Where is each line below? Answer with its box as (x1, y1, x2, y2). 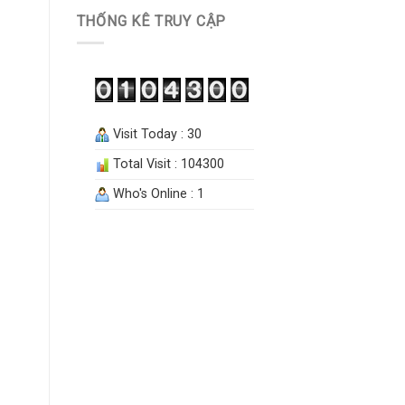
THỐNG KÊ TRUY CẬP (76, 12, 227, 30)
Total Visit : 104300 (108, 155, 224, 172)
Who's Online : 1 (108, 185, 204, 202)
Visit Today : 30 (108, 126, 202, 142)
